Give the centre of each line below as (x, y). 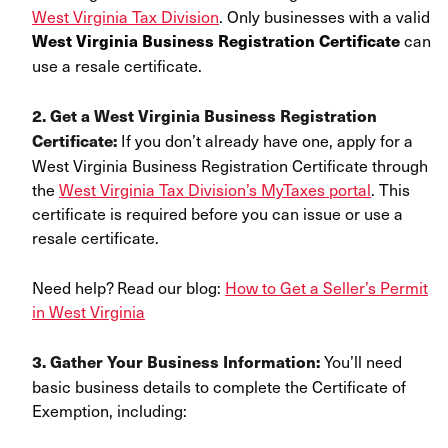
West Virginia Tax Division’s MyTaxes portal (215, 189)
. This (390, 189)
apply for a (375, 140)
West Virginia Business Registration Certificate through (230, 165)
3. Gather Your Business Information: (178, 362)
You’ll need (363, 361)
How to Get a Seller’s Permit (326, 287)
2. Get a (63, 116)
